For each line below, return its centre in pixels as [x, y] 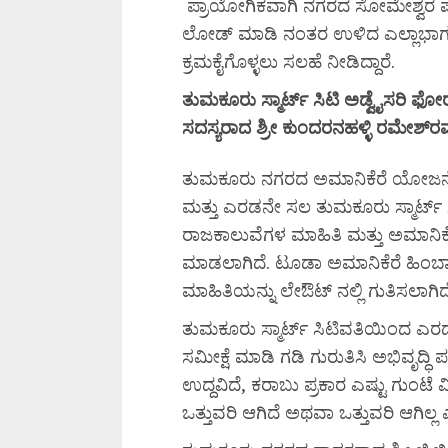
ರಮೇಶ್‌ [402, 127]
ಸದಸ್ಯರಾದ [219, 127]
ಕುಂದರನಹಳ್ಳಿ [329, 127]
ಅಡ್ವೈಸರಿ [377, 99]
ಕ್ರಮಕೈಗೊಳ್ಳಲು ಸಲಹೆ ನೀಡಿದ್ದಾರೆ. [288, 61]
